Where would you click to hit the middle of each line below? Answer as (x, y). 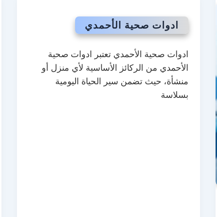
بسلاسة (175, 95)
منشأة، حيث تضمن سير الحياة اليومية (122, 81)
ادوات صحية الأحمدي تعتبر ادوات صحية (118, 54)
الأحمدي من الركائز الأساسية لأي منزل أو (115, 68)
